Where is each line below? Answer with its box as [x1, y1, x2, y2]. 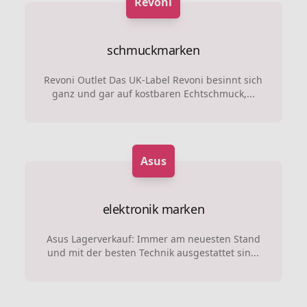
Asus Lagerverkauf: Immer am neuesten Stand [46, 232, 260, 245]
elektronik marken [102, 201, 205, 217]
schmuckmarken [107, 42, 200, 58]
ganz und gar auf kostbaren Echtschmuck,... [51, 87, 255, 100]
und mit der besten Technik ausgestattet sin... [47, 246, 260, 259]
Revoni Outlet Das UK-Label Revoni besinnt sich [44, 73, 263, 86]
